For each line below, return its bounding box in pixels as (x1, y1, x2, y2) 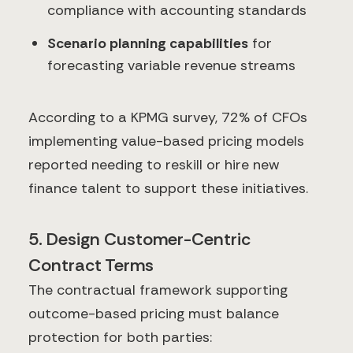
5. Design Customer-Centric (28, 228, 251, 251)
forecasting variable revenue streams (47, 55, 295, 75)
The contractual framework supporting (28, 281, 288, 300)
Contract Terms (28, 254, 154, 277)
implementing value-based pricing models (28, 132, 304, 151)
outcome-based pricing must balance (28, 304, 279, 324)
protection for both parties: (28, 328, 212, 347)
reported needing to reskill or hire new (28, 155, 280, 175)
